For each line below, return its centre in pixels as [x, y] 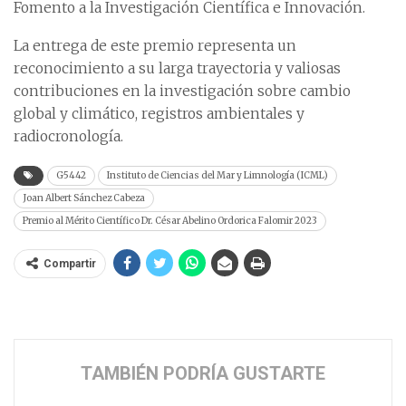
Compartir [70, 264]
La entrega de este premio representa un [155, 46]
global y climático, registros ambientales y [159, 114]
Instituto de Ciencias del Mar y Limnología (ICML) [217, 176]
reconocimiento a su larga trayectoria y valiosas [177, 69]
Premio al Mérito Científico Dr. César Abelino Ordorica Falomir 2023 [170, 221]
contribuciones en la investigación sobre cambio [182, 92]
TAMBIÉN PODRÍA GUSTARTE [203, 374]
